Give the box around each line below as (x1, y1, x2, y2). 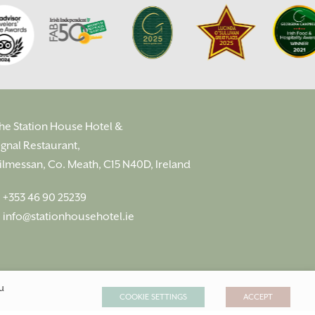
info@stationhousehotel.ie (3, 210, 135, 224)
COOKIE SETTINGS (120, 292, 187, 302)
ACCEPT (243, 292, 273, 302)
